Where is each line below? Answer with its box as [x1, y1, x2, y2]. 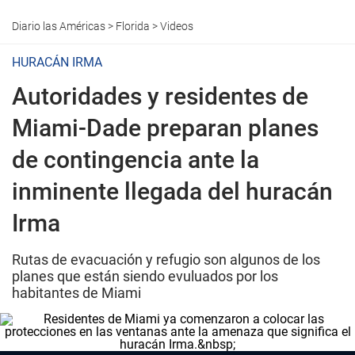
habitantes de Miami [12, 284, 141, 301]
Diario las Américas [12, 20, 105, 32]
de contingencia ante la [12, 146, 259, 174]
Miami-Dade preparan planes [12, 114, 319, 142]
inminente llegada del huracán [12, 177, 333, 205]
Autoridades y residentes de [12, 82, 308, 110]
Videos [160, 20, 193, 32]
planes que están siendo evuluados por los [12, 268, 278, 284]
